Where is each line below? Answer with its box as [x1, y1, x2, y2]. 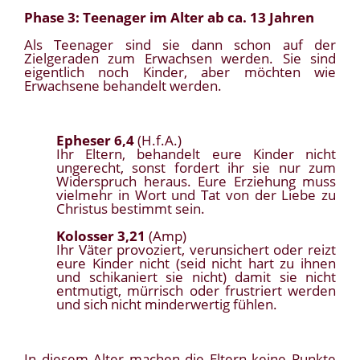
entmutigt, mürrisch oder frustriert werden [56, 281, 336, 301]
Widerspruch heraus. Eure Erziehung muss [56, 172, 336, 191]
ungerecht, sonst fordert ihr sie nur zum [56, 158, 336, 178]
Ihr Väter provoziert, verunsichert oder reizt [56, 240, 336, 260]
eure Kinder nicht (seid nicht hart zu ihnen [56, 254, 336, 273]
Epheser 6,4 [56, 131, 134, 150]
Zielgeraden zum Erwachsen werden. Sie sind [24, 49, 336, 68]
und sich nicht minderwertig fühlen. [56, 295, 277, 314]
